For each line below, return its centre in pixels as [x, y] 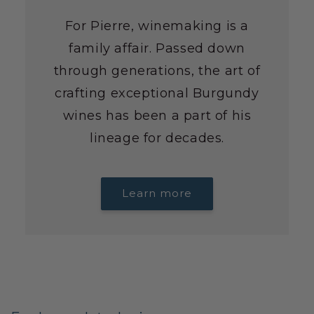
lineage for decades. [157, 138]
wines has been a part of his [157, 115]
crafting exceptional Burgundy [157, 93]
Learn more [157, 193]
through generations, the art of [157, 70]
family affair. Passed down [157, 48]
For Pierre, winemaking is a [157, 26]
